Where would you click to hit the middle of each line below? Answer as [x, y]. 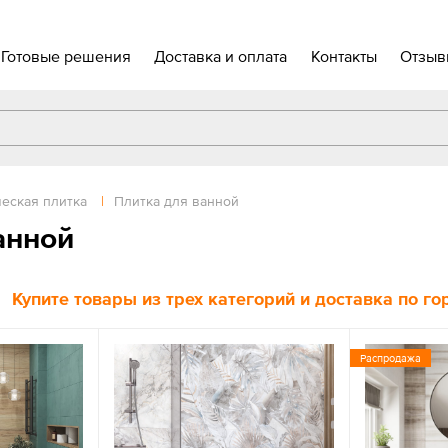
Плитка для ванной [176, 201]
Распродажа [391, 358]
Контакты [343, 56]
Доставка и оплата [221, 56]
